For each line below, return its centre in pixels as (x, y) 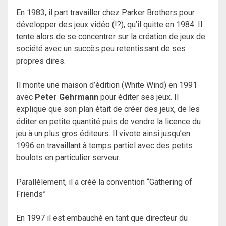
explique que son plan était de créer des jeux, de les (108, 109)
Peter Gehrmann (67, 97)
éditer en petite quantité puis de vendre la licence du (108, 121)
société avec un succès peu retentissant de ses (101, 48)
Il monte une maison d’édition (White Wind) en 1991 (107, 85)
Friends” (31, 194)
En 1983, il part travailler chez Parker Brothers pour (105, 12)
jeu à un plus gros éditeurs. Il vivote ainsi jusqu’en (103, 133)
